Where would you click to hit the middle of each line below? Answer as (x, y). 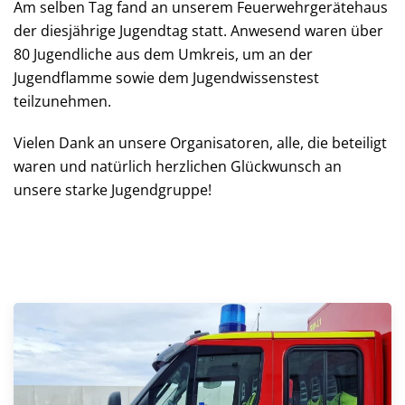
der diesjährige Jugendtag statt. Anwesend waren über (198, 30)
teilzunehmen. (62, 101)
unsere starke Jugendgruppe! (113, 189)
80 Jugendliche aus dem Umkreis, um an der (163, 54)
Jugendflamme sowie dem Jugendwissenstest (166, 77)
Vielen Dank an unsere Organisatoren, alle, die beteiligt (200, 142)
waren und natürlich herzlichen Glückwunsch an (178, 166)
